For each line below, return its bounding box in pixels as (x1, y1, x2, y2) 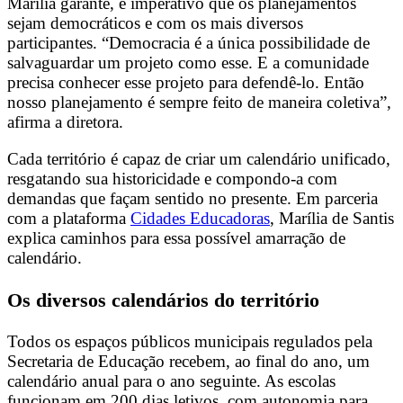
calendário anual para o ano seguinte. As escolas (7, 372, 336, 391)
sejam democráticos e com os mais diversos (7, 13, 303, 33)
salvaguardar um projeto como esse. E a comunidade (7, 53, 369, 73)
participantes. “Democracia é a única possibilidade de (7, 33, 370, 53)
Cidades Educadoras (130, 209, 270, 228)
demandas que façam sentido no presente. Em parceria (7, 189, 378, 209)
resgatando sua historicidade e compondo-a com (7, 169, 337, 189)
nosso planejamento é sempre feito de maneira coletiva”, (7, 93, 391, 112)
